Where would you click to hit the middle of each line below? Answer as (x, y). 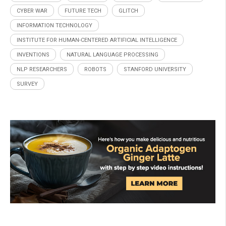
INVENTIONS (33, 54)
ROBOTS (95, 69)
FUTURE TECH (83, 11)
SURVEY (27, 84)
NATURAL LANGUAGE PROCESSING (112, 54)
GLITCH (128, 11)
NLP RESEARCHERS (42, 69)
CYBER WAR (32, 11)
